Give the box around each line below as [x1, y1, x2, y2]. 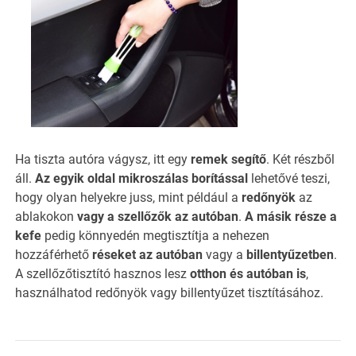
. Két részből [266, 151, 335, 167]
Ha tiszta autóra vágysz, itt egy [15, 151, 191, 167]
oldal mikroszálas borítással [87, 170, 248, 186]
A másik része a [245, 208, 337, 224]
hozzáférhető [15, 246, 92, 262]
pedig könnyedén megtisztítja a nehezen [41, 227, 269, 243]
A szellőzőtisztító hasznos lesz [15, 265, 190, 281]
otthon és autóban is [190, 265, 306, 281]
